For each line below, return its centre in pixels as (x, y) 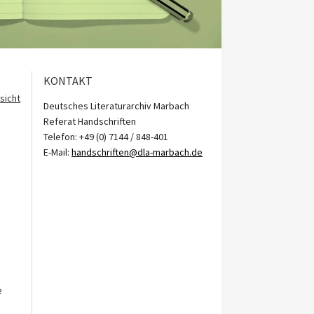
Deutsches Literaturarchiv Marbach (116, 106)
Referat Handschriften (90, 122)
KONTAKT (68, 81)
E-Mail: (57, 152)
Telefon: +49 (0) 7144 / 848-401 (106, 137)
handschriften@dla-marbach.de (137, 152)
